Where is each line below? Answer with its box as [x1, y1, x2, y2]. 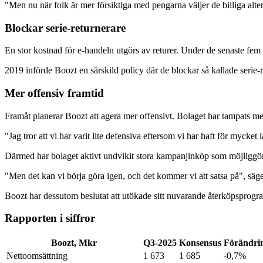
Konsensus [179, 238, 221, 248]
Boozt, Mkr [50, 238, 97, 248]
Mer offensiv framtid [5, 86, 104, 99]
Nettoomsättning [6, 251, 68, 261]
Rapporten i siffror [5, 212, 95, 225]
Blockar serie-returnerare [5, 21, 126, 34]
